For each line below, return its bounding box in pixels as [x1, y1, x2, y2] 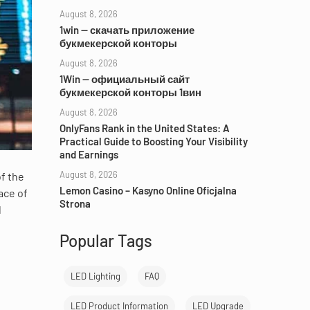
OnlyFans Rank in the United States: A [60, 122, 230, 134]
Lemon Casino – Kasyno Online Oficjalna [60, 184, 237, 197]
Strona [60, 197, 91, 210]
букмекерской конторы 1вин [60, 86, 201, 98]
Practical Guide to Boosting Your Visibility [60, 135, 248, 147]
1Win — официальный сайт [60, 73, 190, 85]
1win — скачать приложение [60, 24, 194, 36]
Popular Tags [60, 230, 152, 250]
